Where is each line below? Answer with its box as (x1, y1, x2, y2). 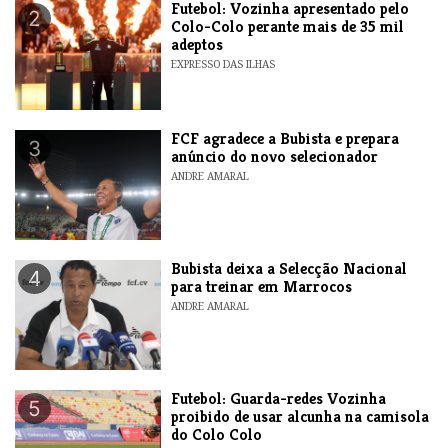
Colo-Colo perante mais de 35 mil (171, 15, 405, 37)
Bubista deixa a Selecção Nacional (171, 257, 408, 279)
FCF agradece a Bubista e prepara (171, 127, 400, 149)
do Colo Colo (171, 423, 263, 445)
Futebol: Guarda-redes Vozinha (171, 387, 387, 409)
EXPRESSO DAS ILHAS (171, 56, 276, 71)
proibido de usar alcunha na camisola (171, 405, 430, 427)
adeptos (171, 33, 224, 55)
